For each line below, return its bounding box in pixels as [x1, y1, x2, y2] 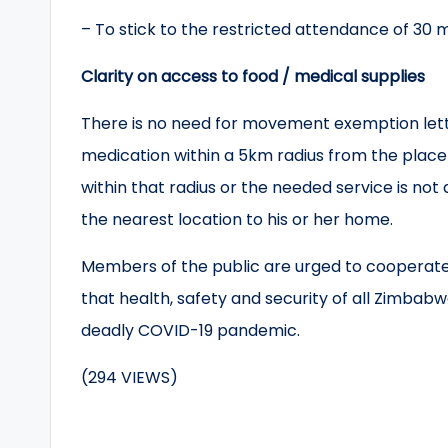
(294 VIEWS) [81, 366, 178, 389]
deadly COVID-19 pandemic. [81, 319, 300, 342]
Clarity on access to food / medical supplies [81, 65, 425, 88]
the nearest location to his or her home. [81, 208, 393, 231]
